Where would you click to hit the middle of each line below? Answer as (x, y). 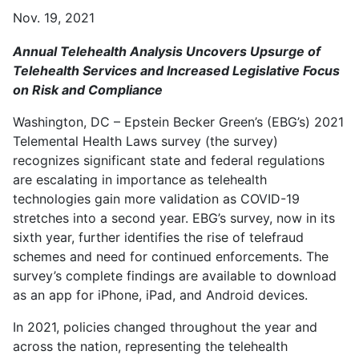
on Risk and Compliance (88, 89)
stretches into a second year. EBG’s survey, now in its (174, 218)
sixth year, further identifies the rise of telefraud (158, 237)
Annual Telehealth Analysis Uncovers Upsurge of (167, 51)
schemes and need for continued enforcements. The (171, 256)
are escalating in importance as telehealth (140, 179)
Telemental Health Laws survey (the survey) (145, 141)
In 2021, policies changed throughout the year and (165, 327)
